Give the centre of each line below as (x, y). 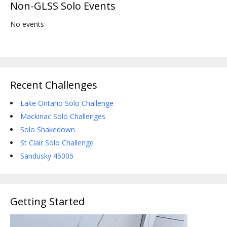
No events (27, 24)
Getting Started (47, 201)
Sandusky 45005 (47, 156)
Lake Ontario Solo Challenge (67, 103)
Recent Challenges (54, 85)
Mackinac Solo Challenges (63, 116)
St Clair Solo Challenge (57, 143)
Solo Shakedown (48, 129)
